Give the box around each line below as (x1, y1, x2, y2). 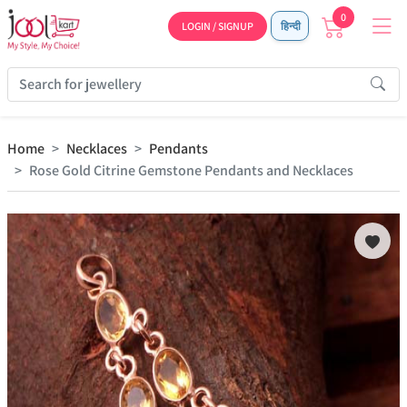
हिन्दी (279, 19, 301, 33)
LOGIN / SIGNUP (182, 19, 253, 33)
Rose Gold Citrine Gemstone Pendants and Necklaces (29, 161, 353, 180)
